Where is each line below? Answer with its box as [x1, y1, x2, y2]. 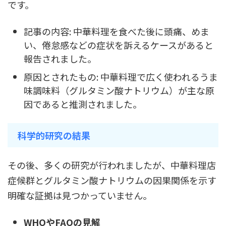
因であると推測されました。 [24, 97, 142, 110]
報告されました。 [24, 51, 96, 65]
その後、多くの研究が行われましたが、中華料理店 [8, 158, 216, 172]
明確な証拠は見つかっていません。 [8, 189, 152, 202]
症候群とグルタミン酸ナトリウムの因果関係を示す [8, 174, 216, 187]
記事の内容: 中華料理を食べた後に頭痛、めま [24, 24, 209, 38]
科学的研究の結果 [18, 129, 90, 142]
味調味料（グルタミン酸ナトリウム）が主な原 [24, 83, 214, 97]
